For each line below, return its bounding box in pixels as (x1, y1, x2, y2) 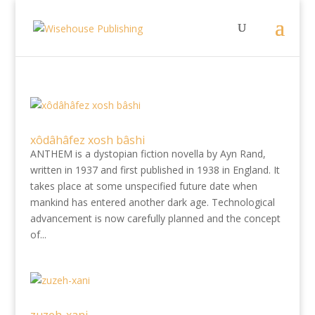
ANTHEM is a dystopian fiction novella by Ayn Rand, (30, 147, 266, 160)
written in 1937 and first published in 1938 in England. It (30, 163, 280, 176)
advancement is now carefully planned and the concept (30, 212, 281, 225)
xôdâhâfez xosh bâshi (30, 132, 145, 148)
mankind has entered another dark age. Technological (30, 195, 275, 209)
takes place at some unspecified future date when (30, 179, 257, 193)
